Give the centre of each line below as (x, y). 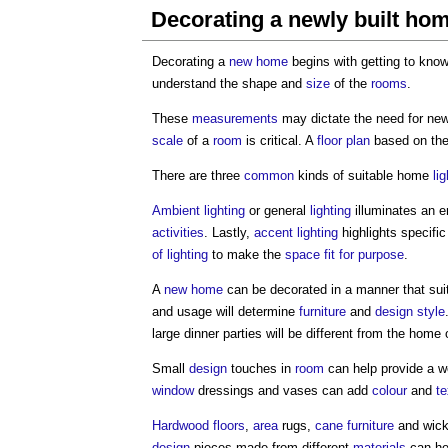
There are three (198, 175)
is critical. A (279, 140)
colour (389, 390)
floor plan (343, 140)
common (269, 175)
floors (229, 425)
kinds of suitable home (363, 175)
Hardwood (180, 425)
